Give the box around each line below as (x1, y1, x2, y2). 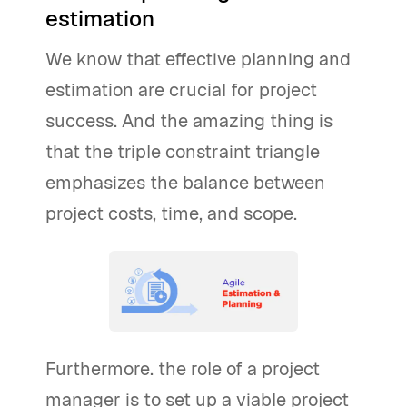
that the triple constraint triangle (45, 140, 320, 164)
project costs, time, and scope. (45, 202, 297, 225)
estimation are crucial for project (45, 78, 317, 102)
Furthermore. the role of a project (45, 357, 320, 381)
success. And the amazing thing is (45, 109, 333, 133)
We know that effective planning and (45, 47, 351, 71)
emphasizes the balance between (45, 171, 325, 194)
